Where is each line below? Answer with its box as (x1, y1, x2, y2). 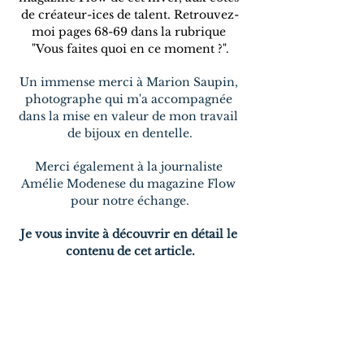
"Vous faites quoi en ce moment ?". (31, 41, 229, 56)
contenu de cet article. (65, 243, 195, 258)
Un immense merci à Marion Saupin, (19, 74, 241, 89)
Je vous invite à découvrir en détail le (19, 226, 240, 241)
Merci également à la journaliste (34, 158, 226, 174)
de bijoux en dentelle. (67, 125, 193, 141)
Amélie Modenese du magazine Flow (21, 175, 239, 191)
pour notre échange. (71, 193, 189, 208)
